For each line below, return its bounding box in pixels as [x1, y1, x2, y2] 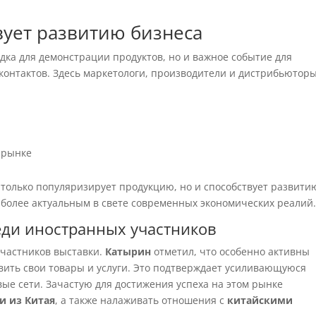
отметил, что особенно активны [151, 245, 310, 258]
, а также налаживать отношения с [55, 293, 228, 307]
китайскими [227, 293, 293, 307]
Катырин [105, 245, 152, 258]
